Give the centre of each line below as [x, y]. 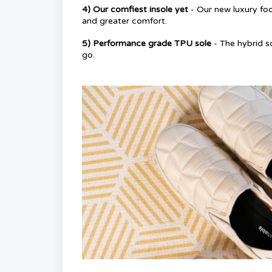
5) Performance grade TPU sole [147, 44]
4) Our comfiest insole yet [136, 10]
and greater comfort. [124, 21]
